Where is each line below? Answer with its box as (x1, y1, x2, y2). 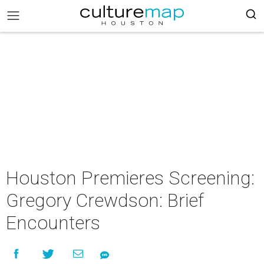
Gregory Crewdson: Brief (6, 189, 204, 212)
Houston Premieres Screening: (6, 167, 255, 189)
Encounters (6, 212, 100, 234)
